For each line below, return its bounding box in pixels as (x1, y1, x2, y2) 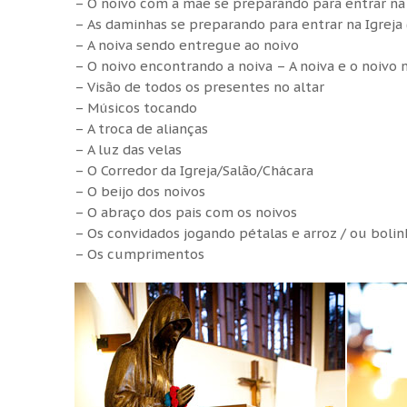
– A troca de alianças (74, 119, 208, 137)
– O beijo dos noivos (74, 182, 205, 200)
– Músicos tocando (74, 98, 197, 116)
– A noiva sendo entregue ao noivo (74, 35, 299, 54)
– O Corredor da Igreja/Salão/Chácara (74, 161, 313, 179)
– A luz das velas (74, 140, 182, 158)
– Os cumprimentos (74, 244, 204, 263)
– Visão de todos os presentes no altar (74, 77, 324, 95)
